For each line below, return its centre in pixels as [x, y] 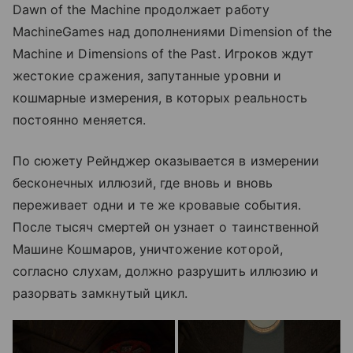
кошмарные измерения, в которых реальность [160, 98]
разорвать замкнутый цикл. [100, 294]
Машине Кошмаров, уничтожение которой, [148, 249]
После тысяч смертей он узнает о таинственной [166, 227]
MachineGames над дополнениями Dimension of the [173, 32]
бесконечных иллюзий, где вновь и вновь [143, 183]
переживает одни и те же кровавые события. [157, 205]
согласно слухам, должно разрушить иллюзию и [166, 271]
